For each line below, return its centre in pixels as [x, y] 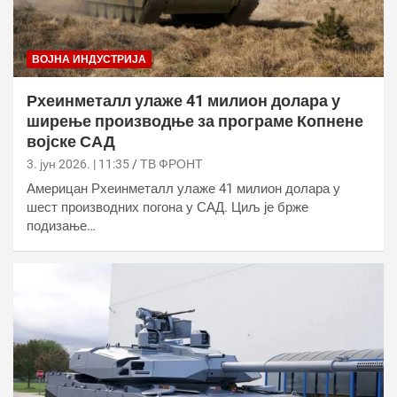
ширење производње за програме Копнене [195, 121]
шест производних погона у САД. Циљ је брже [167, 207]
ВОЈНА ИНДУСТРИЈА [89, 59]
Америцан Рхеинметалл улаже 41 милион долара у [183, 188]
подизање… [61, 226]
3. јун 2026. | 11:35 [78, 163]
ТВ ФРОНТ [171, 163]
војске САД [71, 141]
